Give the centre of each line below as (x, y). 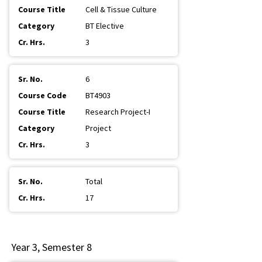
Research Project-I (118, 112)
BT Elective (105, 26)
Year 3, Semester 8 (51, 247)
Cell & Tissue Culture (121, 9)
